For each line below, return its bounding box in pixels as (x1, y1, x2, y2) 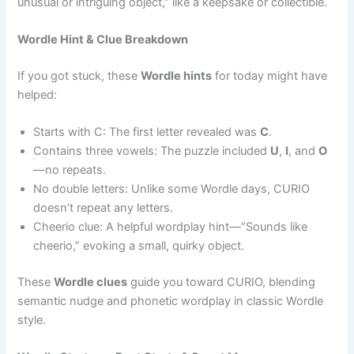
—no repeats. (33, 163, 107, 178)
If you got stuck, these (17, 68, 141, 83)
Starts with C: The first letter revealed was (33, 125, 261, 140)
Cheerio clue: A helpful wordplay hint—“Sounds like (33, 220, 308, 235)
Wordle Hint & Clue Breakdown (17, 32, 189, 47)
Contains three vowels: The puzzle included (33, 144, 271, 159)
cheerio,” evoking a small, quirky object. (33, 239, 245, 254)
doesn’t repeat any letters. (33, 201, 174, 216)
